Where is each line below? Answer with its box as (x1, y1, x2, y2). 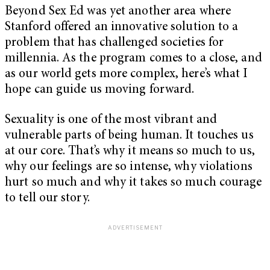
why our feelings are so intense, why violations (5, 160, 253, 174)
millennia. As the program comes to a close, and (5, 52, 262, 65)
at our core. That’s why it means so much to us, (5, 145, 255, 158)
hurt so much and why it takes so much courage (5, 176, 262, 189)
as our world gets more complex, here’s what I (5, 67, 248, 81)
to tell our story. (5, 192, 90, 205)
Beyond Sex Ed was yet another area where (5, 5, 231, 18)
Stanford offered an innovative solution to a (5, 20, 239, 34)
